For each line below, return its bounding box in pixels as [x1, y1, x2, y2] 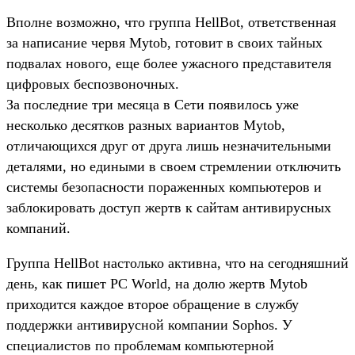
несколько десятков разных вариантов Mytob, [6, 116, 285, 133]
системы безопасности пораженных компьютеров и [6, 178, 322, 195]
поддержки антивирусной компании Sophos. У [6, 316, 292, 333]
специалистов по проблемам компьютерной [6, 337, 274, 353]
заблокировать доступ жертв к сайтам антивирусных [6, 199, 331, 216]
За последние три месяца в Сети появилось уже [6, 96, 299, 113]
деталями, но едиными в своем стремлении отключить [6, 158, 341, 174]
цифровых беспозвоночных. [6, 75, 179, 92]
